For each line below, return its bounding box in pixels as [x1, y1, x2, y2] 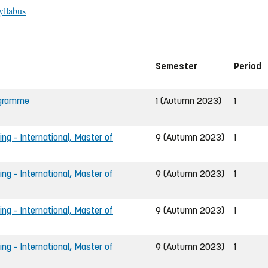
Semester [156, 60, 197, 72]
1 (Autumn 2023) [156, 95, 221, 106]
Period [234, 60, 261, 72]
